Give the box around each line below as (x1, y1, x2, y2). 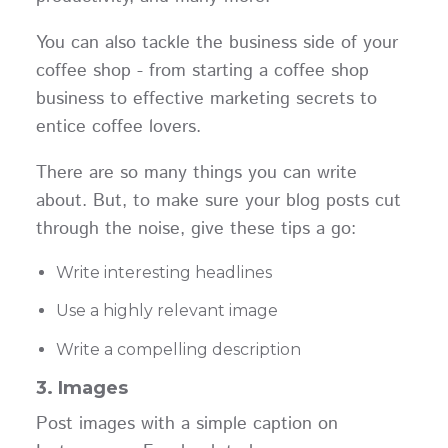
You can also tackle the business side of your (35, 29, 398, 56)
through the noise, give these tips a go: (35, 215, 356, 242)
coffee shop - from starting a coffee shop (35, 57, 369, 84)
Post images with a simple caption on (35, 411, 338, 438)
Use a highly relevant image (55, 301, 278, 321)
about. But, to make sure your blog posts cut (35, 187, 401, 214)
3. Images (35, 377, 128, 400)
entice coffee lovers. (35, 113, 213, 140)
